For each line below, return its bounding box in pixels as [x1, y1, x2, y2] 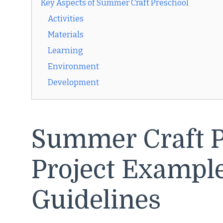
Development [48, 78, 99, 88]
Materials [48, 30, 84, 40]
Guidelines [31, 186, 161, 215]
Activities [48, 14, 84, 24]
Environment [48, 62, 99, 72]
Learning [48, 46, 83, 56]
